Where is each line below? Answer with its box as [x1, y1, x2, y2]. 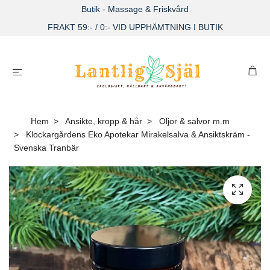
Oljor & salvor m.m [159, 116, 230, 127]
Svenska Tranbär [14, 143, 79, 153]
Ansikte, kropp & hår [65, 116, 142, 127]
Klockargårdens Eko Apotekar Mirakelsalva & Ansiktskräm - [24, 130, 250, 140]
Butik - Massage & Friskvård [81, 4, 189, 14]
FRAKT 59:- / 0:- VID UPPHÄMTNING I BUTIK [47, 22, 223, 32]
